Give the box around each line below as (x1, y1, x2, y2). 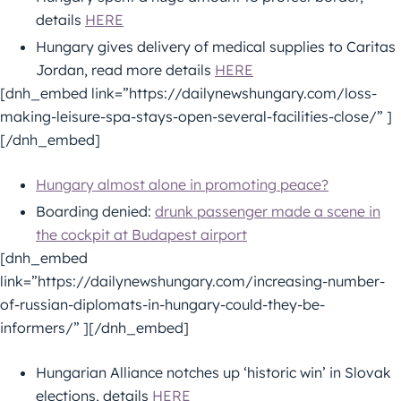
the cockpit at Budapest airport (36, 225, 247, 243)
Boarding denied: (36, 201, 155, 220)
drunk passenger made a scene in (155, 201, 380, 220)
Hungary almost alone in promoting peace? (36, 175, 328, 193)
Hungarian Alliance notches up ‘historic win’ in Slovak (36, 363, 391, 381)
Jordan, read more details (36, 60, 215, 79)
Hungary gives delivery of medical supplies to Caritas (36, 37, 396, 55)
